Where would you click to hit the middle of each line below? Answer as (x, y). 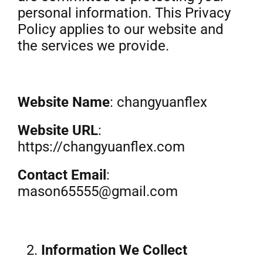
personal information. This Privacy (124, 13)
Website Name (63, 102)
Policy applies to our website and (120, 29)
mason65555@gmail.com (97, 191)
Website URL (58, 130)
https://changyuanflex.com (101, 147)
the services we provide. (93, 46)
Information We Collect (114, 250)
